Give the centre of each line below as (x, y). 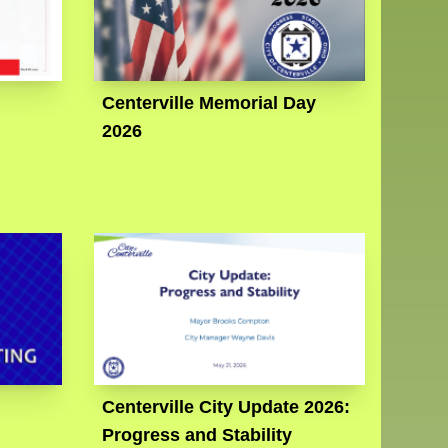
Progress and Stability (197, 435)
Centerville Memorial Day (209, 103)
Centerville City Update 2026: (226, 407)
